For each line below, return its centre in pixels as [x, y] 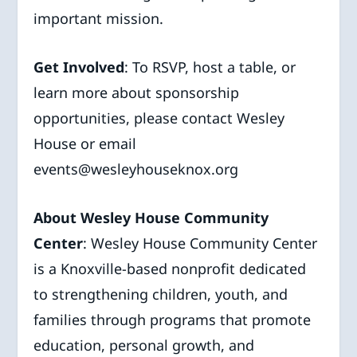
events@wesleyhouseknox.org [136, 169]
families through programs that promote [173, 319]
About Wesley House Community [151, 217]
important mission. [99, 19]
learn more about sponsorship [137, 93]
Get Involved [79, 67]
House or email [85, 144]
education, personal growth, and [144, 345]
